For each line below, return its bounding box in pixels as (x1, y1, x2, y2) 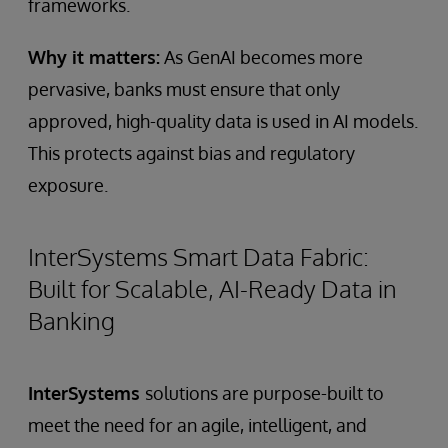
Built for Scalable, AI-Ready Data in (28, 273, 397, 304)
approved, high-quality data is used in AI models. (28, 110, 418, 132)
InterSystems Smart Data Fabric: (28, 241, 369, 272)
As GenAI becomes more (160, 46, 363, 68)
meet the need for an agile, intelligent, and (28, 414, 367, 436)
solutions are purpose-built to (145, 382, 384, 404)
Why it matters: (28, 46, 160, 68)
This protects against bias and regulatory (28, 142, 355, 164)
